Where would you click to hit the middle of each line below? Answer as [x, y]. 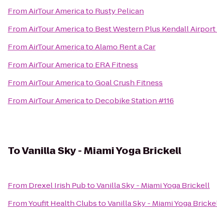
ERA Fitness [116, 65]
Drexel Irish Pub [57, 185]
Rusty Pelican [119, 11]
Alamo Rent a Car [125, 47]
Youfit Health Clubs [62, 203]
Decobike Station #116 [134, 101]
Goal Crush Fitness [129, 83]
